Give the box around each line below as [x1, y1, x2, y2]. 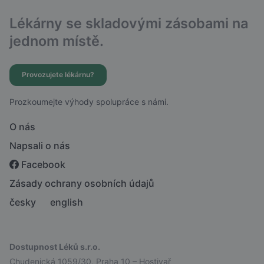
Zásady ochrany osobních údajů [9, 177, 154, 189]
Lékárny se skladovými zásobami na [9, 15, 248, 32]
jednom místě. [9, 32, 104, 50]
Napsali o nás [9, 139, 70, 151]
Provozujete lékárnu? [22, 70, 94, 80]
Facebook [21, 158, 65, 170]
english [50, 196, 83, 208]
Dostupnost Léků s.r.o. [9, 241, 100, 252]
